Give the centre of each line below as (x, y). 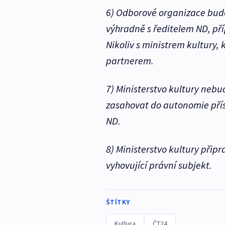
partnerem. (130, 61)
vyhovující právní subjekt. (159, 165)
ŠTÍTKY (118, 202)
